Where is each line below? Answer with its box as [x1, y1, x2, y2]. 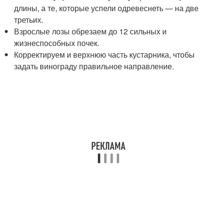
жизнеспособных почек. [14, 37, 100, 49]
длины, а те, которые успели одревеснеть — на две [14, 2, 199, 14]
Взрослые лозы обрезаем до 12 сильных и [14, 26, 167, 37]
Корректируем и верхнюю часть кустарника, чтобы [14, 49, 195, 61]
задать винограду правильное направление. [14, 61, 174, 72]
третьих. [14, 14, 44, 26]
